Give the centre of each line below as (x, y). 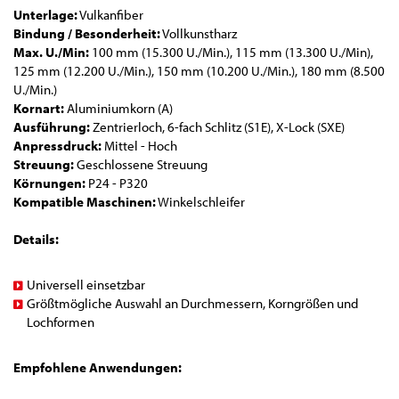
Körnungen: (49, 183)
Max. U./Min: (51, 52)
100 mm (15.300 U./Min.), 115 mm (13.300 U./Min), (231, 52)
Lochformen (61, 322)
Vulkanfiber (110, 15)
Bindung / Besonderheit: (87, 33)
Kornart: (39, 108)
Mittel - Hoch (139, 146)
